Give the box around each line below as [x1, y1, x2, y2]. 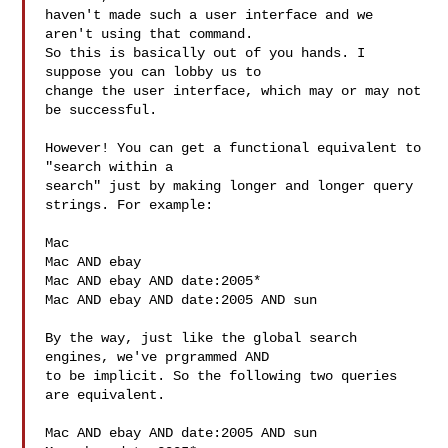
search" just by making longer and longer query [45, 178, 414, 194]
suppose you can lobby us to [45, 64, 262, 80]
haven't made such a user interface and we [45, 7, 374, 23]
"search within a [45, 159, 174, 175]
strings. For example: [45, 197, 214, 213]
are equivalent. [45, 387, 166, 403]
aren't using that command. [45, 26, 254, 42]
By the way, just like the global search [45, 330, 358, 346]
